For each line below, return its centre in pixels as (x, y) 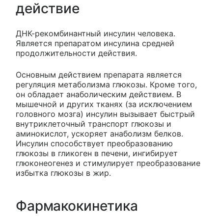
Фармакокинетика (77, 206)
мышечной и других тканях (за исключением (104, 104)
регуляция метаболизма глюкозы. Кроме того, (106, 84)
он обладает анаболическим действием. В (98, 94)
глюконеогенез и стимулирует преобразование (108, 163)
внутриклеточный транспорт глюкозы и (94, 124)
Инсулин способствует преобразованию (94, 143)
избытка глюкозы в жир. (63, 173)
